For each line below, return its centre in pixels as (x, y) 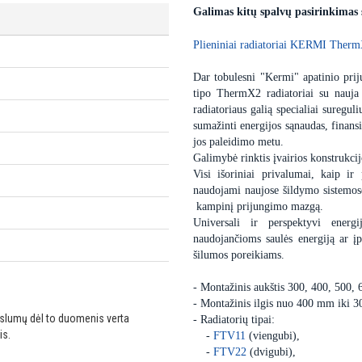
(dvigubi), (271, 352)
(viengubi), (273, 336)
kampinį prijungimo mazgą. (263, 207)
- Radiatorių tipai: (234, 320)
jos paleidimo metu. (238, 142)
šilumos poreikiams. (239, 255)
